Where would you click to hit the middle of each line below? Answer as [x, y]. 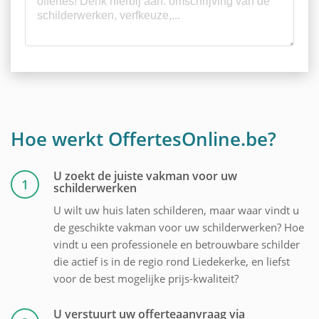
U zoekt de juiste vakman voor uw [145, 176]
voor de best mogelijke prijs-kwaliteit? [146, 279]
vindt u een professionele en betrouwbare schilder [177, 245]
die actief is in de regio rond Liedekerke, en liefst [172, 262]
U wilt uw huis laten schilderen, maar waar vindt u [176, 210]
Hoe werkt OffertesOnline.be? [143, 139]
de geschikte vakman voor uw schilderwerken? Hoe [179, 228]
